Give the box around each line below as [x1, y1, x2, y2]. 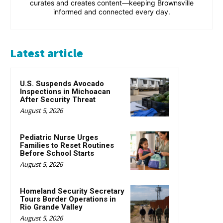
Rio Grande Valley [20, 202, 83, 212]
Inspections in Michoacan [20, 87, 111, 96]
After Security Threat [20, 95, 96, 104]
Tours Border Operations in [20, 194, 116, 204]
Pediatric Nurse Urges [20, 132, 98, 142]
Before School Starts [20, 148, 94, 158]
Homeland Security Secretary [20, 186, 124, 196]
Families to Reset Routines [20, 140, 114, 150]
